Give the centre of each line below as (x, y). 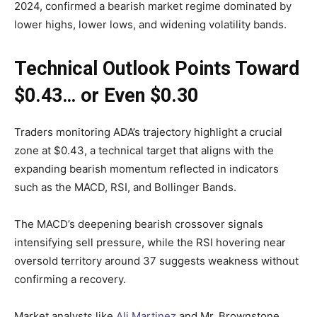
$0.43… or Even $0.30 (106, 96)
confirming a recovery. (70, 279)
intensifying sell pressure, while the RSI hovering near (150, 243)
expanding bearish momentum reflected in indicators (146, 169)
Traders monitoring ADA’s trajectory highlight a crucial (148, 132)
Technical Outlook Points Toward (157, 69)
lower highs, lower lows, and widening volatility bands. (150, 25)
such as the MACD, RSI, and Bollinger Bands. (125, 188)
